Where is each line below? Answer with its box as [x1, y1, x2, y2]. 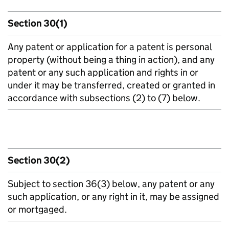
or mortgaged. [8, 203, 67, 215]
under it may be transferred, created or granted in [8, 79, 215, 91]
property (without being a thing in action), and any [8, 54, 215, 65]
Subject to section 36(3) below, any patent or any [8, 178, 215, 190]
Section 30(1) [8, 17, 67, 29]
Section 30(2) [8, 154, 70, 166]
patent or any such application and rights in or [8, 66, 198, 78]
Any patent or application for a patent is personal [8, 41, 212, 53]
